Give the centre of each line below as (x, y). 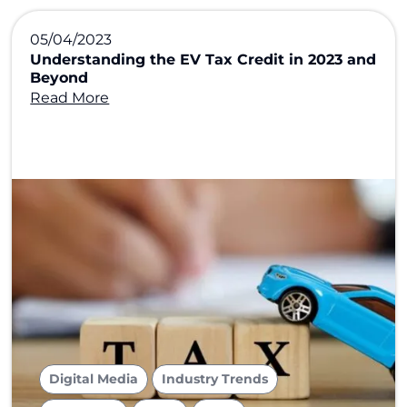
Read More (70, 98)
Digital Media (94, 379)
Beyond (62, 78)
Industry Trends (215, 379)
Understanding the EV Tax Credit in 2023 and (203, 60)
